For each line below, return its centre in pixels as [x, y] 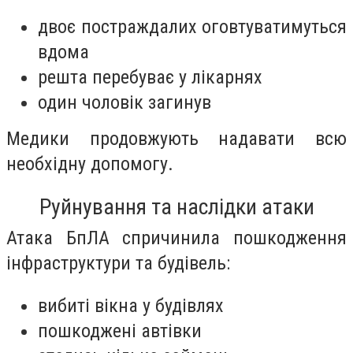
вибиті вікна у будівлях [131, 305]
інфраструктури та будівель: [118, 263]
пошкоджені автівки [120, 331]
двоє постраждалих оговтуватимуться [192, 27]
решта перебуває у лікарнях [150, 78]
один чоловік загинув [124, 103]
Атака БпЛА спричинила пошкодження [176, 238]
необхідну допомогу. [90, 164]
